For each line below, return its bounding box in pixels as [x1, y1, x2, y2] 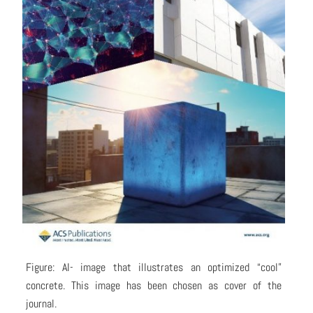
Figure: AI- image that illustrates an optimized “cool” [26, 259, 282, 275]
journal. [26, 296, 57, 311]
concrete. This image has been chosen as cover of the [26, 277, 282, 293]
